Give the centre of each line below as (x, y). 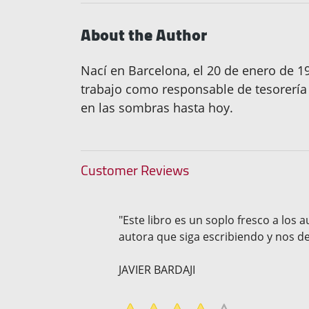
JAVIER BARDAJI (157, 270)
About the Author (144, 35)
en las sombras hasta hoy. (157, 108)
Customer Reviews (135, 170)
